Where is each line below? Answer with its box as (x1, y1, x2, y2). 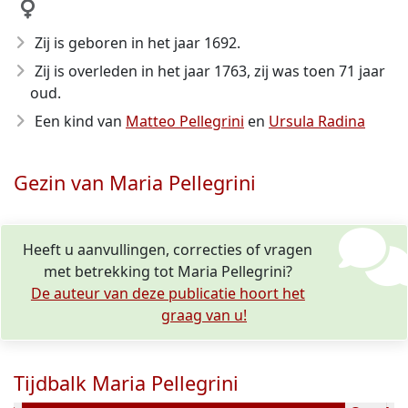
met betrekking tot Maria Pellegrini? (43, 261, 292, 281)
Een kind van (35, 111, 126, 131)
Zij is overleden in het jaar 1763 (35, 61, 247, 81)
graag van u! (161, 305, 247, 325)
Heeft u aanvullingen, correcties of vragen (23, 240, 313, 260)
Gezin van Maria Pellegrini (14, 169, 256, 196)
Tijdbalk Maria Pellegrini (14, 370, 239, 396)
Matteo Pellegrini (126, 111, 244, 131)
